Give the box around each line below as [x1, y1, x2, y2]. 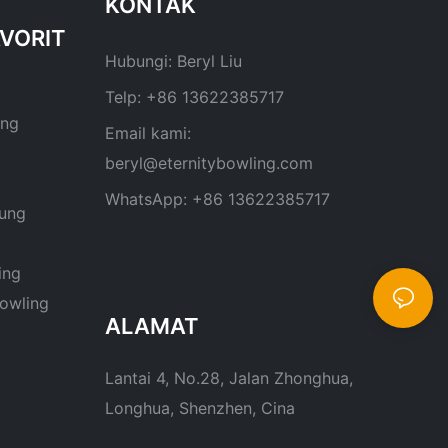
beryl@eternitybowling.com [104, 152, 313, 173]
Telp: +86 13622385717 [104, 86, 284, 107]
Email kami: [104, 122, 191, 143]
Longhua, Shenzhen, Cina [104, 398, 295, 419]
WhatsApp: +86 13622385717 [104, 188, 330, 209]
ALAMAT [104, 313, 199, 340]
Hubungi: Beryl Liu [104, 50, 242, 71]
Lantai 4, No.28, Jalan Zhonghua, [104, 368, 353, 389]
